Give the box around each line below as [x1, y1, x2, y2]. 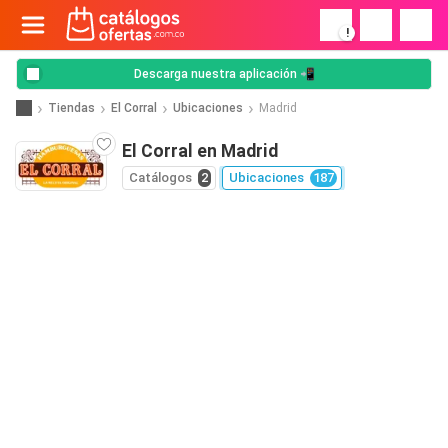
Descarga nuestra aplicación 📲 [133, 67, 315, 81]
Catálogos [129, 170, 192, 185]
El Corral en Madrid [122, 141, 278, 161]
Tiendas [48, 100, 95, 115]
